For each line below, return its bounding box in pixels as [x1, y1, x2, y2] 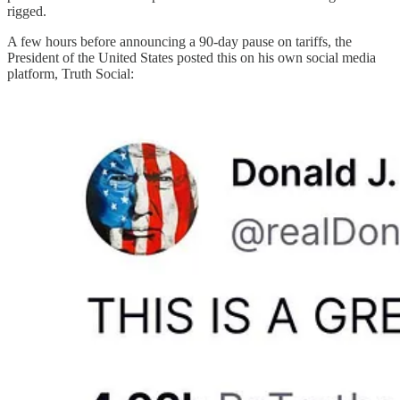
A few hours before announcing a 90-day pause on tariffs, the [7, 33, 352, 49]
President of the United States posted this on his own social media [7, 49, 376, 65]
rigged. [7, 3, 46, 19]
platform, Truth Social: [7, 65, 134, 81]
